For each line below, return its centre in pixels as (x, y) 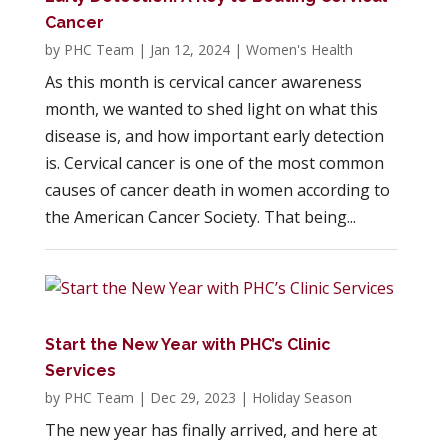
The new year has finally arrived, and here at (210, 430)
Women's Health (299, 50)
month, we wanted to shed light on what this (211, 109)
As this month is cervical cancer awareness (203, 82)
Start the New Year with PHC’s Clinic (187, 345)
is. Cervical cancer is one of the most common (214, 163)
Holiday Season (301, 398)
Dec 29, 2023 (192, 398)
